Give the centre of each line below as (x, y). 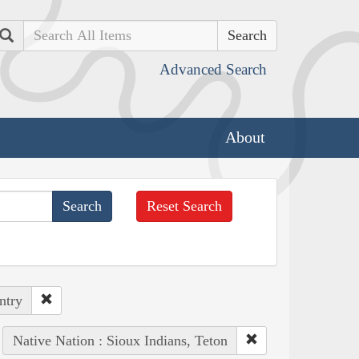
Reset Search (185, 206)
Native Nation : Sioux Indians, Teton (120, 340)
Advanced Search (213, 69)
